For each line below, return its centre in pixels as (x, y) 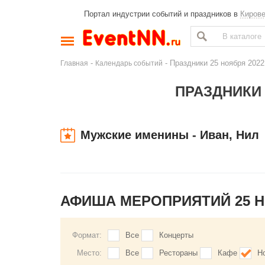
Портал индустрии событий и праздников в (162, 14)
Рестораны (178, 253)
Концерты (176, 235)
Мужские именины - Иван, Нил (170, 135)
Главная (74, 63)
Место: (89, 253)
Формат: (87, 235)
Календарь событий (129, 63)
